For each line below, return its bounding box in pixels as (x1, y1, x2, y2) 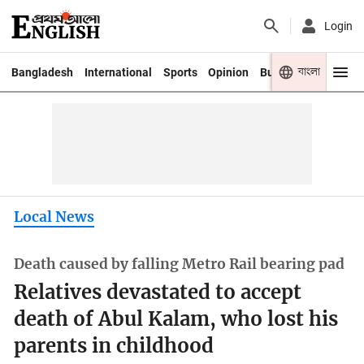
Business (260, 65, 308, 79)
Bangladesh (11, 65, 73, 79)
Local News (14, 207, 95, 226)
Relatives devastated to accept (14, 280, 302, 305)
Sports (162, 65, 197, 79)
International (84, 65, 152, 79)
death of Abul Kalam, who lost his (14, 307, 339, 332)
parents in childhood (14, 334, 214, 359)
